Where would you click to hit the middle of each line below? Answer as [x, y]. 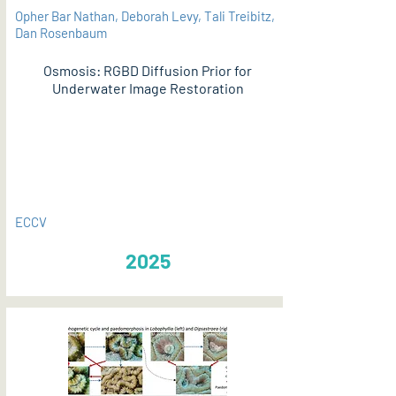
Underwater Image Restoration [148, 88]
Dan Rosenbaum [61, 33]
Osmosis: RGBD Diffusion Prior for [148, 70]
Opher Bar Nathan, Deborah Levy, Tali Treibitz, [145, 16]
